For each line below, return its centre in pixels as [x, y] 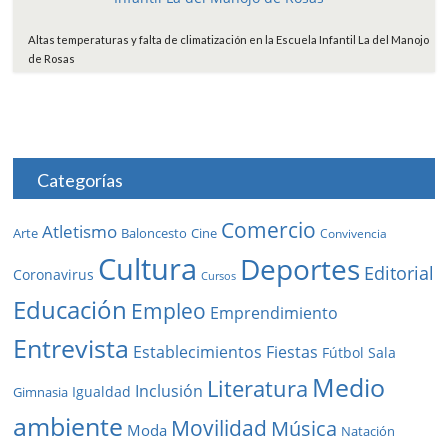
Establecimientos [198, 352]
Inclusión [169, 391]
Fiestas [292, 352]
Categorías [80, 180]
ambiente [68, 427]
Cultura [148, 269]
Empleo [169, 311]
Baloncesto [154, 233]
